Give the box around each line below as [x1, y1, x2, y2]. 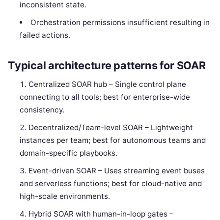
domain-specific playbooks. [20, 148, 118, 158]
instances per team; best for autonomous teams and [20, 136, 206, 145]
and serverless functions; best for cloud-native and [20, 179, 202, 189]
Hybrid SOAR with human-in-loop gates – [28, 209, 174, 219]
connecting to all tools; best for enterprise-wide [20, 92, 191, 102]
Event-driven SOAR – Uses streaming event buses [28, 166, 205, 176]
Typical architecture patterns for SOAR [8, 59, 206, 72]
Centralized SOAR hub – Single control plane [28, 80, 187, 89]
